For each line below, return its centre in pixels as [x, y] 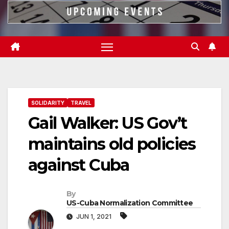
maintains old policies [112, 144]
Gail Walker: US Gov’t [108, 123]
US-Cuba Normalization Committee [130, 203]
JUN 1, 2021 [94, 217]
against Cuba [79, 165]
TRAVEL [81, 102]
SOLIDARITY [48, 102]
